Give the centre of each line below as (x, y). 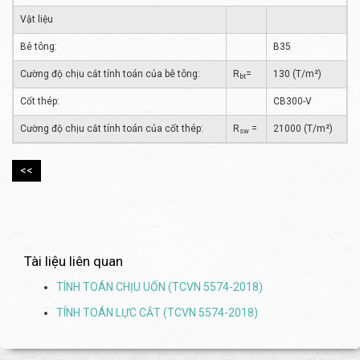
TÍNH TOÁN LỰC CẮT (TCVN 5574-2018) (157, 312)
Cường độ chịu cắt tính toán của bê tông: (110, 74)
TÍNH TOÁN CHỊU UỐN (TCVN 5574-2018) (160, 286)
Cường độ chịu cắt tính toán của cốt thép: (112, 128)
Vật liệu (37, 19)
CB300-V (292, 101)
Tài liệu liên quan (74, 261)
